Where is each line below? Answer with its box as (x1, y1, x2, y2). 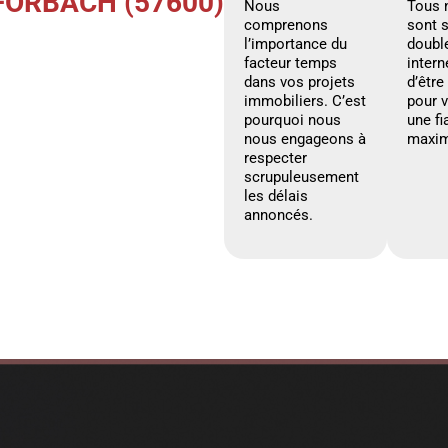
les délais (244, 186, 308, 205)
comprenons (244, 15, 328, 34)
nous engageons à (244, 129, 366, 148)
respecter (244, 148, 307, 167)
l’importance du (244, 34, 347, 53)
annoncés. (244, 205, 313, 224)
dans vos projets (244, 72, 355, 91)
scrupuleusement (244, 167, 359, 186)
